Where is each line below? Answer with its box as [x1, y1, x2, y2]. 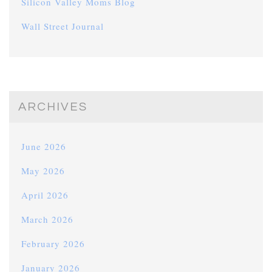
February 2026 [21, 237, 85, 250]
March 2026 [21, 213, 73, 226]
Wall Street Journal [21, 20, 104, 33]
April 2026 [21, 189, 69, 202]
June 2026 [21, 140, 66, 153]
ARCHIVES [18, 101, 87, 114]
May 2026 [21, 165, 65, 177]
